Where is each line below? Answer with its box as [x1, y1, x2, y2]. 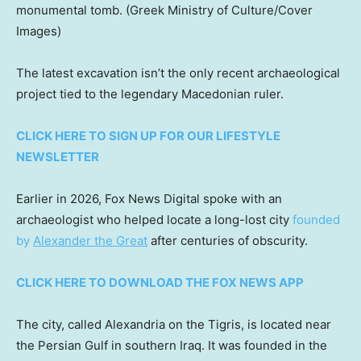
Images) [16, 23, 61, 39]
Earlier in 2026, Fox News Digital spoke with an [16, 190, 282, 206]
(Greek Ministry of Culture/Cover [126, 2, 313, 18]
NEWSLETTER [16, 148, 99, 164]
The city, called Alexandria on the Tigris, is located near [16, 316, 331, 332]
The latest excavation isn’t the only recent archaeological [16, 64, 340, 81]
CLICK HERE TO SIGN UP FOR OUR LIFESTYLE [16, 127, 280, 143]
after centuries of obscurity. [147, 232, 308, 248]
